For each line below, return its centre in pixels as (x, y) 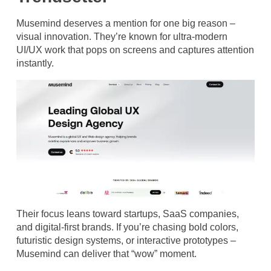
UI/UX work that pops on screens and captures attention (135, 50)
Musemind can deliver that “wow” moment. (106, 253)
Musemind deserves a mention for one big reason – (126, 23)
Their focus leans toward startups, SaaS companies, (128, 214)
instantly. (35, 63)
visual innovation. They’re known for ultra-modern (122, 36)
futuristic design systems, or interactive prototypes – (126, 240)
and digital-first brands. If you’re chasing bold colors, (127, 227)
